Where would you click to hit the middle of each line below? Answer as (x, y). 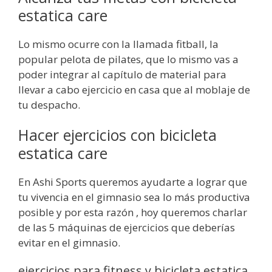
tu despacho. (49, 104)
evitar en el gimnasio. (69, 242)
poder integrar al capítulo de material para (122, 74)
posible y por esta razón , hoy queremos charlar (133, 212)
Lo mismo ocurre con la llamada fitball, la (118, 44)
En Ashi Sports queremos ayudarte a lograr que (133, 182)
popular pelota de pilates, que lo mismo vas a (128, 59)
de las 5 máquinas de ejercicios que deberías (127, 227)
